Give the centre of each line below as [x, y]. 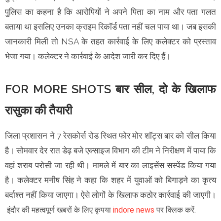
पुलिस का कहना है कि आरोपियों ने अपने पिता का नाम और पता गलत [110, 12]
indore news [134, 210]
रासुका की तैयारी [38, 110]
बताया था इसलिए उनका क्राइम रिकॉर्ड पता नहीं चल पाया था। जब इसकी [110, 26]
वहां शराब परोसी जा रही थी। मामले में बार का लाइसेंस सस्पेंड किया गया [110, 165]
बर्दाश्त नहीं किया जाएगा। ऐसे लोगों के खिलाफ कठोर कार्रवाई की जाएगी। [110, 195]
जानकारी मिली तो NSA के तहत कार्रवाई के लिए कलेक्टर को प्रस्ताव [110, 41]
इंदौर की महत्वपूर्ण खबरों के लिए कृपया [60, 210]
